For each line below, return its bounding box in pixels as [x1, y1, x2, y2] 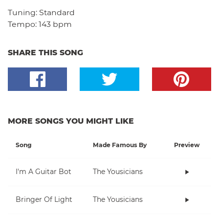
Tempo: [8, 19, 37, 29]
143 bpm [39, 19, 72, 29]
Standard [39, 7, 75, 17]
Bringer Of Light [16, 195, 72, 204]
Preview [174, 141, 199, 149]
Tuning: [8, 7, 39, 17]
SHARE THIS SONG [8, 47, 83, 57]
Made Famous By [93, 141, 147, 149]
